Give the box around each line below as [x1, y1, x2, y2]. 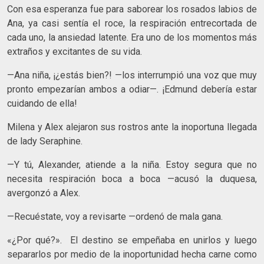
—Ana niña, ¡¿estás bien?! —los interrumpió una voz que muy [7, 69, 257, 81]
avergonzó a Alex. [7, 187, 80, 199]
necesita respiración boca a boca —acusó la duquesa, [7, 173, 257, 184]
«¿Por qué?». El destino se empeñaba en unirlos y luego [7, 234, 257, 246]
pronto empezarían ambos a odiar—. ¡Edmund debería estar [7, 83, 257, 95]
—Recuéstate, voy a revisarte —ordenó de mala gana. [7, 210, 223, 222]
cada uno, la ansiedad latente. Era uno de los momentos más [7, 31, 257, 43]
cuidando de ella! [7, 97, 77, 109]
